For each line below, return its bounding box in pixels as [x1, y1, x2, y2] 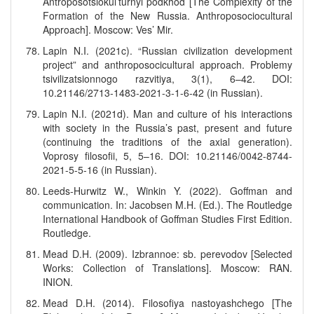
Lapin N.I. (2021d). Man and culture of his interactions [43, 107, 292, 121]
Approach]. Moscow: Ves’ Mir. [43, 22, 173, 36]
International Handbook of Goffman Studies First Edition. [43, 212, 292, 226]
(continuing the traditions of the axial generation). [43, 135, 292, 149]
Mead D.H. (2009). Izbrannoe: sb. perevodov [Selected [43, 247, 292, 261]
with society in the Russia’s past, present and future [43, 121, 292, 135]
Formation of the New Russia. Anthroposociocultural [43, 8, 292, 22]
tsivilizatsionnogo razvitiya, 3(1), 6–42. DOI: [43, 71, 292, 86]
